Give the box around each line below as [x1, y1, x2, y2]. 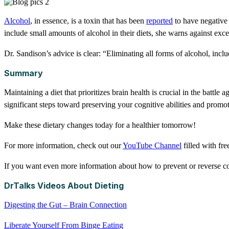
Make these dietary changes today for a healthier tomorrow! [4, 121, 196, 130]
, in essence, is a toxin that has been [30, 16, 146, 26]
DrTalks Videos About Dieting [4, 180, 124, 191]
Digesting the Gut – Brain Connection [4, 200, 127, 210]
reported [146, 16, 173, 26]
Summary [4, 68, 43, 79]
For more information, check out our [4, 141, 123, 150]
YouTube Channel [123, 141, 181, 150]
